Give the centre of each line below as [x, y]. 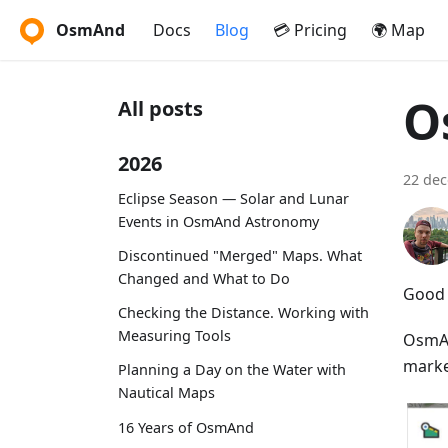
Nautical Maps [166, 393]
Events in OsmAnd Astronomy [218, 221]
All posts [160, 108]
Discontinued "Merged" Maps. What [240, 255]
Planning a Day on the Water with [232, 370]
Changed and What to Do [204, 278]
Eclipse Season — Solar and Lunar [233, 198]
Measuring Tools [174, 336]
